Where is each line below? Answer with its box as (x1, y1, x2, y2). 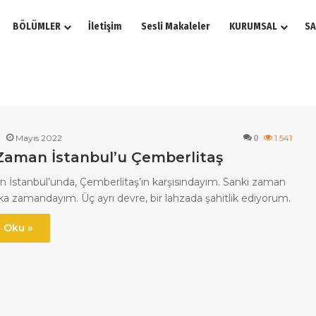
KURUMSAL (229, 20, 277, 32)
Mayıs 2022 (16, 133, 62, 143)
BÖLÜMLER (13, 20, 61, 32)
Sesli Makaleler (141, 20, 209, 32)
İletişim (88, 20, 121, 32)
